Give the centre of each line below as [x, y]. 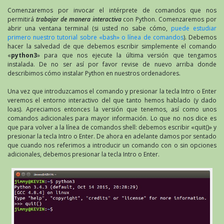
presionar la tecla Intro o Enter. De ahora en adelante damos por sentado [112, 136]
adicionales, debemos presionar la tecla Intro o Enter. [83, 154]
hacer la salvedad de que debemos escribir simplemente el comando [112, 46]
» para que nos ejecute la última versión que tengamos [127, 55]
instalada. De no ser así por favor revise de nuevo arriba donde [112, 64]
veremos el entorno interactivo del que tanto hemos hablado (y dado [112, 100]
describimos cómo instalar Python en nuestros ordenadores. [94, 73]
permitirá [22, 19]
